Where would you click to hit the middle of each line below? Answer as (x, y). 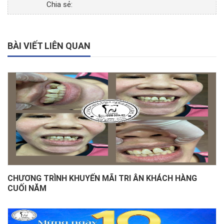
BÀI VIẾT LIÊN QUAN (49, 46)
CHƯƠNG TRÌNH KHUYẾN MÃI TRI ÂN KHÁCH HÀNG (102, 178)
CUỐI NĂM (27, 188)
